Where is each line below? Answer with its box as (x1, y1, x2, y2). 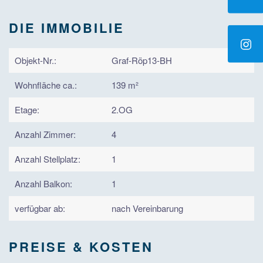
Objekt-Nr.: (15, 54, 56, 67)
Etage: (15, 103, 39, 116)
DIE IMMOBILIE (9, 18, 124, 38)
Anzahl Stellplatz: (15, 153, 80, 166)
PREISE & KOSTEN (9, 237, 153, 257)
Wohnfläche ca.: (15, 79, 77, 92)
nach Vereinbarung (112, 202, 183, 215)
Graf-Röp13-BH (112, 54, 172, 67)
